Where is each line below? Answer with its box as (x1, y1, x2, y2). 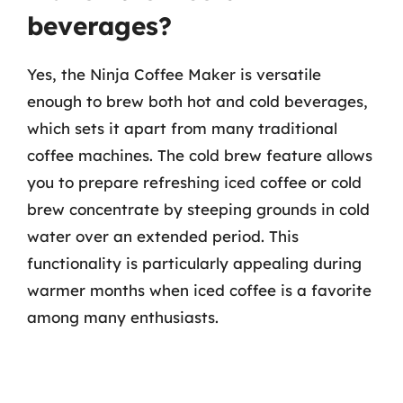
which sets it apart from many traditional (27, 119, 337, 138)
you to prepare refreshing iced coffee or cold (27, 173, 362, 192)
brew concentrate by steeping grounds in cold (27, 200, 370, 219)
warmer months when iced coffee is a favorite (27, 281, 372, 300)
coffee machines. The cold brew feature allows (27, 146, 372, 165)
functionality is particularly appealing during (27, 254, 362, 273)
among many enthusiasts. (27, 308, 219, 327)
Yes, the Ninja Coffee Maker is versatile (27, 65, 321, 84)
